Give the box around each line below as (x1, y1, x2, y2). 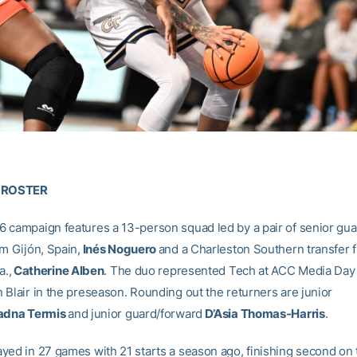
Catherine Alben (13, 263, 104, 279)
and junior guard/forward (65, 306, 205, 322)
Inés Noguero (82, 241, 157, 257)
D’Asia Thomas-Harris (204, 306, 325, 322)
